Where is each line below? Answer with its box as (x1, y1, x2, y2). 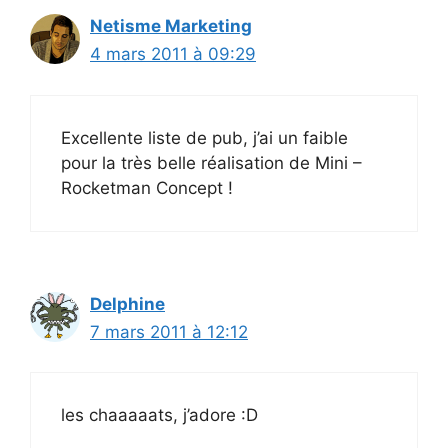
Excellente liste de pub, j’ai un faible (61, 127, 348, 148)
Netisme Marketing (90, 16, 252, 37)
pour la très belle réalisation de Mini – (61, 152, 362, 173)
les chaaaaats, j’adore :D (61, 405, 258, 426)
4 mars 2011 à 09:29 (90, 44, 256, 65)
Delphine (90, 293, 165, 314)
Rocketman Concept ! (61, 177, 233, 198)
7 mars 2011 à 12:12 (90, 321, 248, 342)
